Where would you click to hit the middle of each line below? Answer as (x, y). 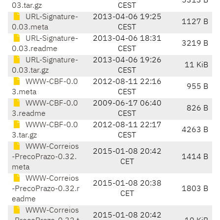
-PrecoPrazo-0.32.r (46, 189)
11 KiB (196, 66)
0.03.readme (35, 49)
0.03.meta (30, 28)
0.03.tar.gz (30, 71)
